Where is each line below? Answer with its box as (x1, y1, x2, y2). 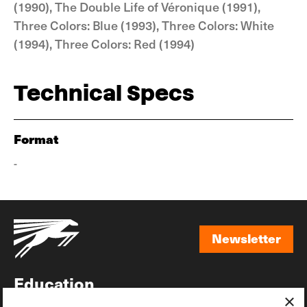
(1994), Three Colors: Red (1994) (14, 35, 195, 52)
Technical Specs (14, 80, 194, 106)
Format (14, 130, 59, 148)
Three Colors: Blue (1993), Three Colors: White (14, 16, 274, 34)
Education (14, 271, 95, 295)
